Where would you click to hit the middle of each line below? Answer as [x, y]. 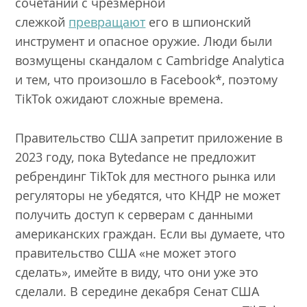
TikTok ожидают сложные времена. [121, 99]
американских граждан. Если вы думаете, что [150, 233]
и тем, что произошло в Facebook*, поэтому [147, 80]
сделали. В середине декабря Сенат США [137, 291]
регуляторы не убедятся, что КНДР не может [148, 195]
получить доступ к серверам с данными [134, 214]
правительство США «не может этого [126, 253]
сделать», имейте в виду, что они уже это [137, 272]
